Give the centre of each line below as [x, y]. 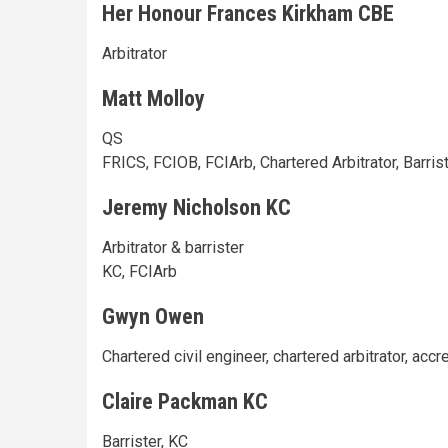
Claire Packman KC [185, 401]
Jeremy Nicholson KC [196, 207]
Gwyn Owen [153, 316]
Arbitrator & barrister [173, 247]
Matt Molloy [153, 98]
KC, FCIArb [139, 271]
